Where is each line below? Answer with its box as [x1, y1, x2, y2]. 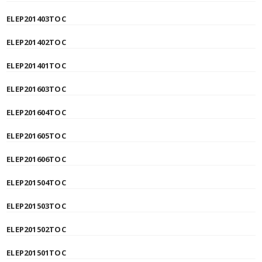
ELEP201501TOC [6, 247, 66, 258]
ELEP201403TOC [6, 13, 66, 24]
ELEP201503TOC [6, 201, 66, 211]
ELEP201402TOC [6, 37, 66, 47]
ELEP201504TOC [6, 177, 66, 188]
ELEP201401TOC [6, 60, 66, 71]
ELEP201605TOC [6, 130, 66, 141]
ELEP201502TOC [6, 224, 66, 235]
